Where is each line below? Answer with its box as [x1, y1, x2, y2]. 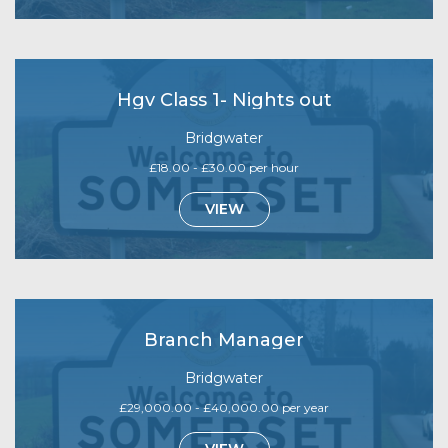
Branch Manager [144, 328, 304, 351]
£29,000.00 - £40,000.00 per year [119, 399, 329, 415]
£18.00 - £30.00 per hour [149, 159, 299, 175]
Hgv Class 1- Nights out [116, 88, 332, 111]
